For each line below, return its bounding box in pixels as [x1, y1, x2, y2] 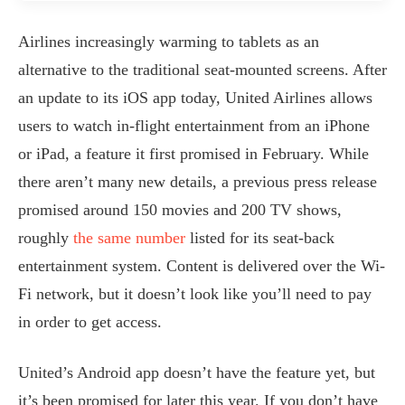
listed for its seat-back [185, 228, 334, 247]
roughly [18, 228, 73, 247]
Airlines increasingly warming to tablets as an [18, 32, 319, 51]
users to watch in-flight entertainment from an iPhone [18, 116, 370, 135]
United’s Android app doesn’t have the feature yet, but [18, 363, 375, 381]
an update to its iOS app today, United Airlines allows [18, 88, 372, 107]
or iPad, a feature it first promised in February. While [18, 144, 369, 163]
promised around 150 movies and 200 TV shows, [18, 200, 342, 219]
